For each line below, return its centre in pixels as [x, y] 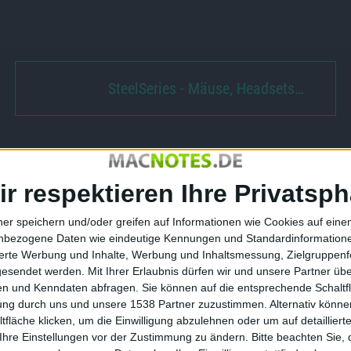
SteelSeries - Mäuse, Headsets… [206, 89]
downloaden [166, 241]
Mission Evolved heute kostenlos [223, 224]
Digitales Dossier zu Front [204, 207]
